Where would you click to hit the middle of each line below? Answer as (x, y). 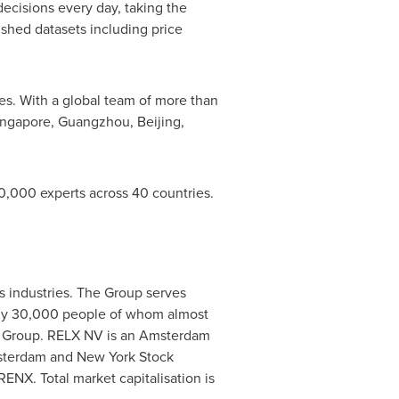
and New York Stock (110, 357)
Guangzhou (94, 122)
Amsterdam (174, 335)
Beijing (159, 122)
